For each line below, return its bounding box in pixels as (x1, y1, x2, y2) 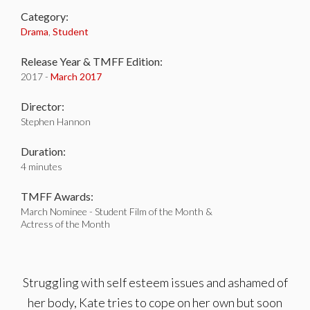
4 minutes (21, 161, 62, 172)
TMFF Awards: (21, 190, 93, 203)
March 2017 (51, 71, 102, 82)
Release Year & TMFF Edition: (21, 55, 163, 68)
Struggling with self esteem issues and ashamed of (22, 275, 288, 290)
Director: (21, 100, 64, 113)
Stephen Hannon (21, 116, 91, 127)
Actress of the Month (21, 218, 110, 230)
